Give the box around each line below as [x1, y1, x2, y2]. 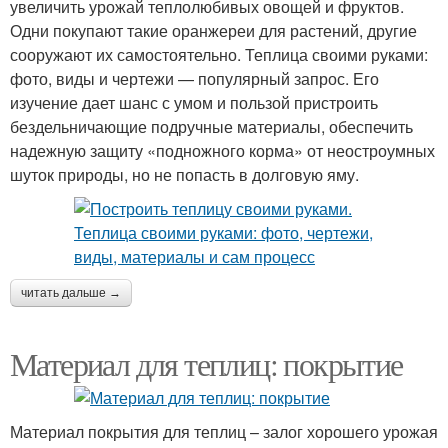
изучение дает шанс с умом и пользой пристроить [10, 91, 378, 114]
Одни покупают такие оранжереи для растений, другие [10, 19, 417, 42]
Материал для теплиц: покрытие [10, 342, 403, 385]
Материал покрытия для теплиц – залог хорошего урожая [10, 420, 438, 443]
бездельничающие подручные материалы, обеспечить [10, 115, 413, 138]
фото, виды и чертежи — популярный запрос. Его [10, 67, 379, 90]
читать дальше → [21, 286, 121, 300]
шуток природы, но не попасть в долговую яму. [10, 163, 359, 186]
